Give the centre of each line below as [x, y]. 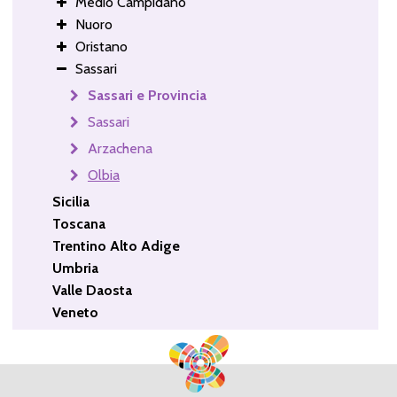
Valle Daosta [92, 290]
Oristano [101, 46]
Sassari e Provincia [147, 95]
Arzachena [120, 148]
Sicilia [70, 201]
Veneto [75, 312]
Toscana [78, 223]
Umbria [75, 268]
